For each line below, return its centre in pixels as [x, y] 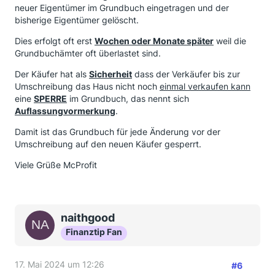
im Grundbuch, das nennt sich [128, 99]
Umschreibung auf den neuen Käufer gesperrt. [108, 144]
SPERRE [50, 99]
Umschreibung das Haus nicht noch [87, 86]
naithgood [88, 218]
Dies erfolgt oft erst [55, 41]
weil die [230, 41]
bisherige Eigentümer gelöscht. [77, 20]
